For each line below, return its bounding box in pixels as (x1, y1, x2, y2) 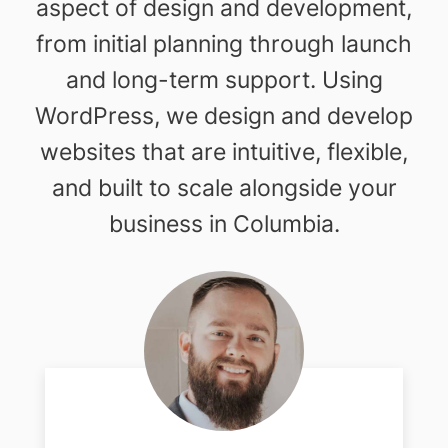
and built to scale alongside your (51, 173, 397, 201)
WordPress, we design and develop (35, 101, 413, 129)
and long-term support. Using (65, 65, 383, 93)
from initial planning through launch (36, 29, 412, 57)
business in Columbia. (108, 209, 340, 237)
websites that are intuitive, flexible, (40, 137, 408, 165)
